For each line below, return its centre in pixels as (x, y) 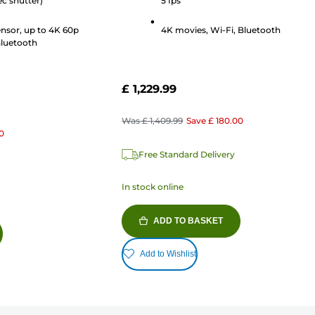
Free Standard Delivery (187, 154)
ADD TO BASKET (188, 220)
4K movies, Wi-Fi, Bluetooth (221, 30)
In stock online (153, 186)
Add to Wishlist (168, 254)
